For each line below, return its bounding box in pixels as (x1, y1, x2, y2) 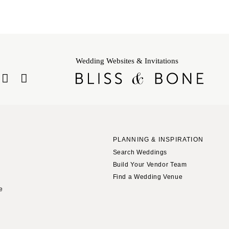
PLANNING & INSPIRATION (112, 135, 203, 143)
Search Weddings (112, 148, 168, 156)
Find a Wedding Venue (112, 173, 183, 180)
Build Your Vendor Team (112, 161, 187, 168)
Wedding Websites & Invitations (76, 56, 178, 65)
